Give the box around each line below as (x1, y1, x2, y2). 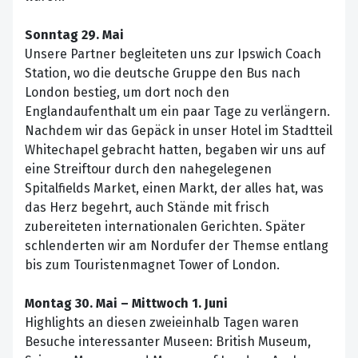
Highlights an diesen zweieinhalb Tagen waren (25, 315, 299, 331)
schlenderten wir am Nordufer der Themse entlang (25, 238, 328, 254)
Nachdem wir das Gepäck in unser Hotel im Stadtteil (25, 123, 332, 139)
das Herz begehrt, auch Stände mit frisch (25, 200, 269, 216)
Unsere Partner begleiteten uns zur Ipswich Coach (25, 46, 321, 62)
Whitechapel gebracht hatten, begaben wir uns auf (25, 142, 325, 158)
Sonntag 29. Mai (25, 27, 124, 43)
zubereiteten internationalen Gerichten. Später (25, 219, 305, 235)
